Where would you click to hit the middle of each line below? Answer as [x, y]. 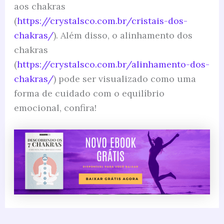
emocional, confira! [55, 107]
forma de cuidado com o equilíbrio [89, 93]
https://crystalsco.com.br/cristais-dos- [102, 20]
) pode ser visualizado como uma [124, 78]
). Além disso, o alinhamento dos [123, 35]
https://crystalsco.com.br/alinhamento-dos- [113, 64]
